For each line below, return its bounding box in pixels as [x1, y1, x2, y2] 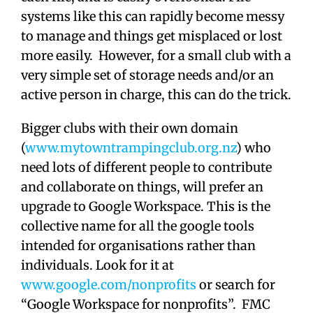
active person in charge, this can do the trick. [21, 86, 291, 103]
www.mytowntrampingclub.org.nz [25, 139, 236, 156]
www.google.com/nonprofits [21, 276, 196, 293]
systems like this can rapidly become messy [21, 8, 284, 24]
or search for [196, 276, 275, 293]
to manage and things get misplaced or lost [21, 27, 282, 44]
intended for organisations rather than [21, 237, 256, 254]
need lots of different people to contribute [21, 159, 272, 175]
